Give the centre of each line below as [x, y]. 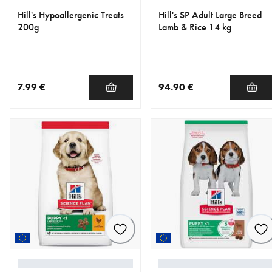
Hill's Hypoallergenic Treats [71, 15]
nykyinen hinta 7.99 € [62, 107]
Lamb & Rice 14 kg [195, 27]
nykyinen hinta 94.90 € [205, 107]
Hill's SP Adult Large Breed [210, 15]
